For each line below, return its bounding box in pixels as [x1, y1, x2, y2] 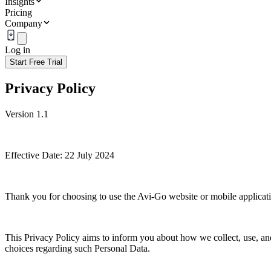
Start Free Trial [10, 57, 62, 67]
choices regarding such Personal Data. [5, 243, 150, 253]
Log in [5, 45, 30, 55]
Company [5, 18, 42, 28]
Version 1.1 [5, 108, 48, 119]
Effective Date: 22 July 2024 [5, 149, 114, 160]
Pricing [5, 7, 32, 18]
